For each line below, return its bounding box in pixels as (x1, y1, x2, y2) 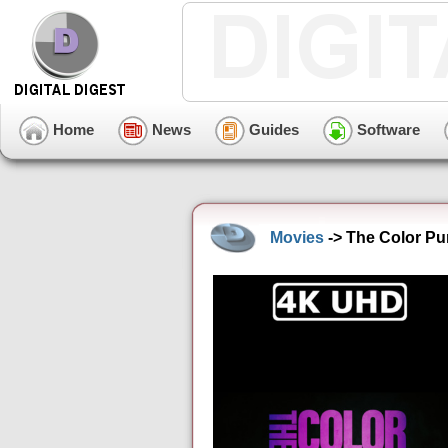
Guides (245, 120, 299, 138)
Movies (270, 228, 324, 246)
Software (353, 120, 420, 138)
